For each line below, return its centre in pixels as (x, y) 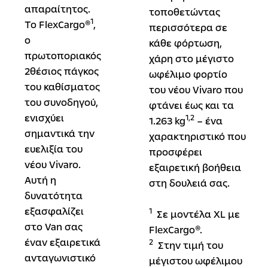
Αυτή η (40, 181)
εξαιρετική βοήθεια (195, 167)
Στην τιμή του (188, 245)
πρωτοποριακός (63, 56)
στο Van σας (53, 227)
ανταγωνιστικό (60, 258)
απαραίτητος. (57, 10)
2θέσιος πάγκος (61, 72)
